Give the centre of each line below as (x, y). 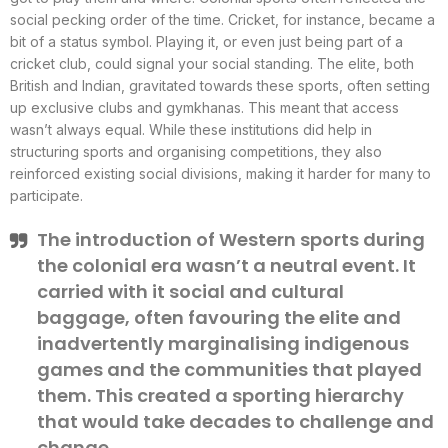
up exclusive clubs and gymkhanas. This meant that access (204, 107)
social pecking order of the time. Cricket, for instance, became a (222, 19)
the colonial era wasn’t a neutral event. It (226, 265)
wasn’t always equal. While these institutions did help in (191, 129)
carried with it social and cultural (190, 291)
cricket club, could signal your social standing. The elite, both (212, 63)
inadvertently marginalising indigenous (223, 343)
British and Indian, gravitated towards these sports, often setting (220, 85)
